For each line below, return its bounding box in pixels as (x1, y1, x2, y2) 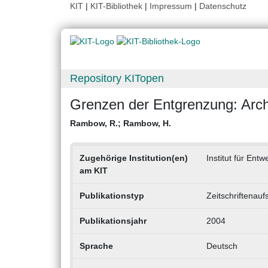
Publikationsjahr (79, 216, 147, 226)
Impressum (150, 1, 192, 11)
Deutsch (206, 241, 237, 251)
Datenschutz (199, 1, 246, 11)
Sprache (79, 241, 113, 251)
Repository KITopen (70, 72, 164, 85)
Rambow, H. (123, 118, 171, 129)
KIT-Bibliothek (90, 1, 145, 11)
